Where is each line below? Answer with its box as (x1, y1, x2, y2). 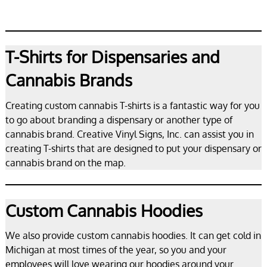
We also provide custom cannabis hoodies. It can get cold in (5, 229, 261, 242)
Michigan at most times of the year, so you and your (5, 244, 226, 256)
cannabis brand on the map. (5, 156, 126, 169)
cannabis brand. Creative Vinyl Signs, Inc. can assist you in (5, 128, 254, 140)
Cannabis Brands (5, 69, 132, 91)
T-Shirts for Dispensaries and (5, 46, 220, 68)
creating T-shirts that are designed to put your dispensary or (5, 142, 262, 154)
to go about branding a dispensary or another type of (5, 113, 232, 126)
